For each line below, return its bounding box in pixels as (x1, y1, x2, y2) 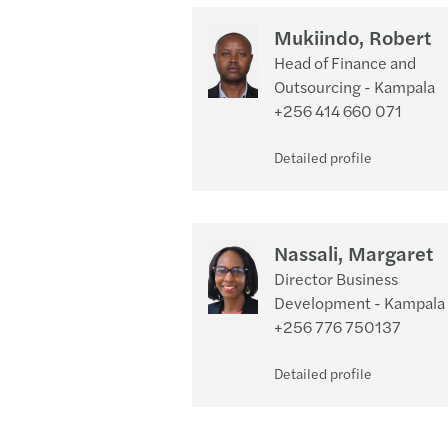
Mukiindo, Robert (274, 22, 431, 51)
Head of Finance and (274, 51, 416, 74)
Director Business (274, 267, 398, 290)
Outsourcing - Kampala (274, 75, 435, 98)
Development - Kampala (274, 291, 445, 314)
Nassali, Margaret (274, 238, 433, 267)
